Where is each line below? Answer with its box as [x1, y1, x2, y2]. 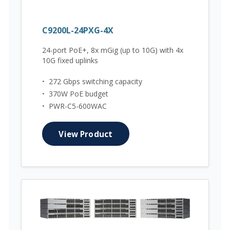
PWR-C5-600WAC [49, 101, 107, 111]
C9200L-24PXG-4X [42, 24, 113, 36]
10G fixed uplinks [42, 55, 98, 65]
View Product [59, 128, 113, 139]
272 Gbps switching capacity [49, 76, 142, 87]
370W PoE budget [49, 89, 108, 99]
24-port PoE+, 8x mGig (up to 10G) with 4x [42, 45, 183, 55]
